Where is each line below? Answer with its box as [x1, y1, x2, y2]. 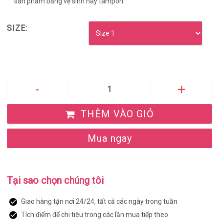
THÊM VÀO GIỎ [77, 108, 154, 120]
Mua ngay [87, 132, 132, 144]
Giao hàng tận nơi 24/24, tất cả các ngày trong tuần [19, 197, 177, 205]
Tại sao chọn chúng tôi [6, 175, 104, 186]
